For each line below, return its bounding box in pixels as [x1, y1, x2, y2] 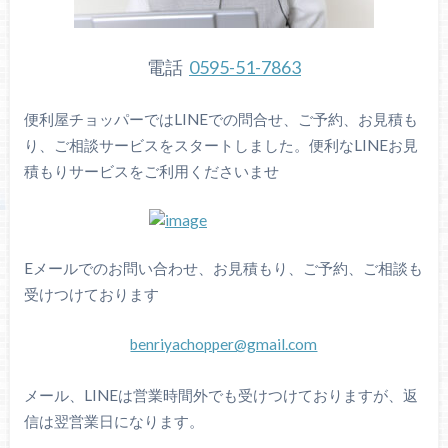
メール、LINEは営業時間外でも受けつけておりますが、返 [23, 385, 418, 404]
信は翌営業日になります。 [23, 411, 204, 430]
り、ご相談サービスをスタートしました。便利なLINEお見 [23, 136, 418, 155]
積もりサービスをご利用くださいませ [23, 162, 279, 181]
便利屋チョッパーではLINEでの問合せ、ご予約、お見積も [23, 110, 418, 129]
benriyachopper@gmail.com [130, 335, 318, 354]
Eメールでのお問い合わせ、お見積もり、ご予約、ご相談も [23, 258, 423, 277]
